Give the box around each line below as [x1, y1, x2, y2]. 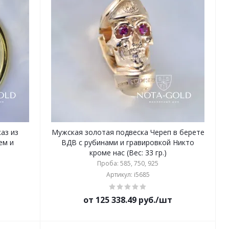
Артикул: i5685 [106, 170, 150, 179]
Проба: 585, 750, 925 [97, 159, 159, 168]
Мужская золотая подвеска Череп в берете [51, 127, 204, 137]
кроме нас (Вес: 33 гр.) [89, 148, 167, 157]
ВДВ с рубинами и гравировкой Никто [61, 138, 195, 147]
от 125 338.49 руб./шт [83, 194, 173, 205]
